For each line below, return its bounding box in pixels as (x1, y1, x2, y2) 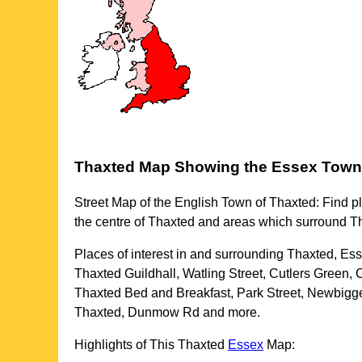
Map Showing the (135, 158, 271, 175)
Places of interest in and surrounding (74, 247, 287, 262)
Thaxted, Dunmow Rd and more (74, 305, 257, 320)
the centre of (74, 215, 148, 229)
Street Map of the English (74, 196, 221, 210)
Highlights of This (74, 338, 178, 352)
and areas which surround (195, 215, 350, 229)
